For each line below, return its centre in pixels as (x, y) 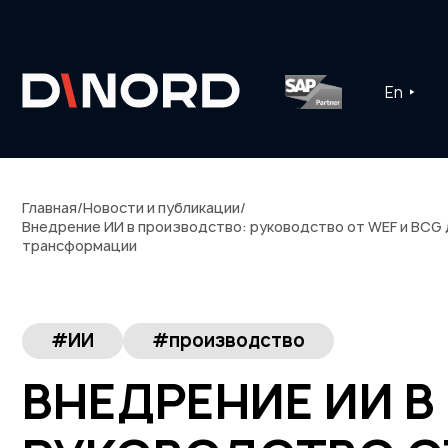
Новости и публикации (161, 207)
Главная (49, 207)
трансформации (79, 245)
